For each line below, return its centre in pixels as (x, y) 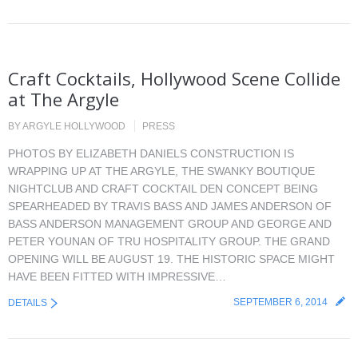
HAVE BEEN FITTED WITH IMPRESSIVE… (117, 276)
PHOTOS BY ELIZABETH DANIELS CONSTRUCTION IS (151, 153)
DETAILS (28, 303)
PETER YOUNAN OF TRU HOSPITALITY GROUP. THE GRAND (169, 241)
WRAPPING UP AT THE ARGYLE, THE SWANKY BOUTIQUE (161, 171)
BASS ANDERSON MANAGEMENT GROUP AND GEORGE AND (170, 224)
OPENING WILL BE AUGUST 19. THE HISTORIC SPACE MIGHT (171, 259)
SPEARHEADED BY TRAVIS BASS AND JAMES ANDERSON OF (170, 206)
